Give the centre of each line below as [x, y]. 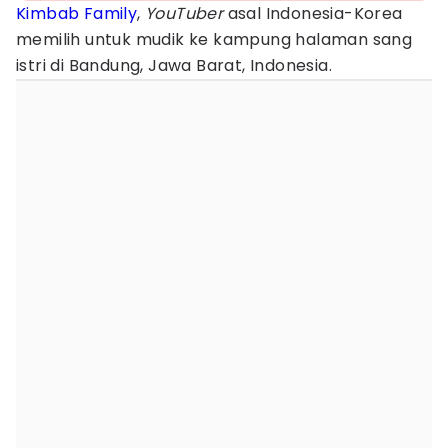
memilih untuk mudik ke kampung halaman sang [214, 39]
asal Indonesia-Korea [313, 13]
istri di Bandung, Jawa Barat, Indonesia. [174, 65]
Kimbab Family [77, 13]
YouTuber [184, 13]
